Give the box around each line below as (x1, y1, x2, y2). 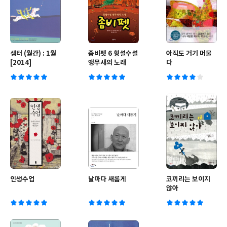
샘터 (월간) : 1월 (10, 50, 56, 58)
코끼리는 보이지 (166, 175, 210, 183)
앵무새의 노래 (88, 59, 126, 67)
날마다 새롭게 (88, 175, 126, 183)
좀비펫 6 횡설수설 (88, 50, 138, 58)
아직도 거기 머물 (166, 50, 212, 58)
